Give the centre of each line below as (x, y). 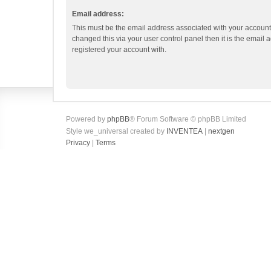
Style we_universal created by (116, 131)
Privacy (78, 143)
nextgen (221, 131)
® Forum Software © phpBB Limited (188, 119)
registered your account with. (119, 50)
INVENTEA (184, 131)
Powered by (87, 119)
